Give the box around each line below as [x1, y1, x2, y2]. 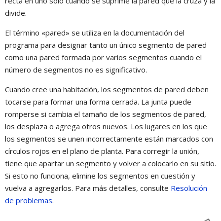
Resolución [171, 183, 207, 193]
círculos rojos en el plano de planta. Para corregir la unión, [5, 146, 199, 156]
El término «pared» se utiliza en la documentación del [5, 27, 184, 37]
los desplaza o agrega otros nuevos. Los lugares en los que [5, 121, 207, 131]
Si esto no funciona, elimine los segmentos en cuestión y [5, 170, 195, 181]
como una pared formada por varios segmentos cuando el [5, 52, 202, 62]
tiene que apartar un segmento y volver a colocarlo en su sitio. [5, 158, 216, 168]
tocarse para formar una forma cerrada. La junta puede [5, 96, 191, 107]
